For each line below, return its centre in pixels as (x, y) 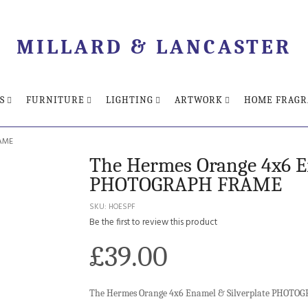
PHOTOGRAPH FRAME (185, 185)
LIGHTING (130, 100)
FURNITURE (55, 100)
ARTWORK (199, 100)
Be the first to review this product (153, 222)
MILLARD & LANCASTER (154, 47)
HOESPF (122, 207)
